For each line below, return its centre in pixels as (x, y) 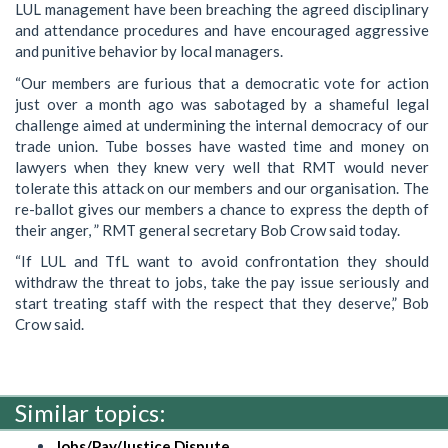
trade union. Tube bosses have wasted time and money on (222, 145)
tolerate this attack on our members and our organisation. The (222, 187)
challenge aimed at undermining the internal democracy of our (222, 124)
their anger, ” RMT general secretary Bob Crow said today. (207, 229)
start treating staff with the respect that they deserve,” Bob (222, 303)
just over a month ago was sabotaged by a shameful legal (222, 103)
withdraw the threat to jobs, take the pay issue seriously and (222, 282)
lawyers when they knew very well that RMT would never (222, 166)
